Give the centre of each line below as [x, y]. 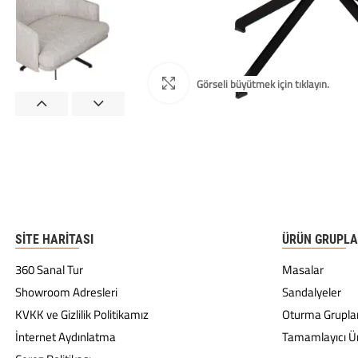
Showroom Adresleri [66, 292]
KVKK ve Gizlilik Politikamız [82, 315]
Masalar [303, 270]
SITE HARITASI [54, 240]
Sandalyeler [312, 292]
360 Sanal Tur [49, 270]
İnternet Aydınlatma [66, 337]
